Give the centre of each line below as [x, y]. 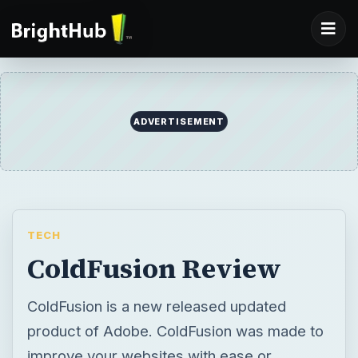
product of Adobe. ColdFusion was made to [175, 330]
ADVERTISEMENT [179, 122]
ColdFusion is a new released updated [156, 306]
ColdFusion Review [154, 268]
